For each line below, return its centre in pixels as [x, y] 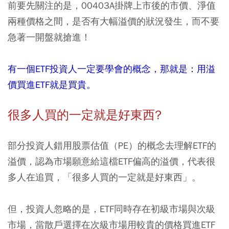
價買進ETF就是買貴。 [52, 85]
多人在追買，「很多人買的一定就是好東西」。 [104, 177]
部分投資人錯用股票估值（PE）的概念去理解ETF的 [112, 145]
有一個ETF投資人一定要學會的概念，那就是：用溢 [111, 69]
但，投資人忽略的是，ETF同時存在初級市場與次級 [111, 209]
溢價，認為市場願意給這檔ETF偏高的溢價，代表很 [111, 161]
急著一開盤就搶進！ [49, 37]
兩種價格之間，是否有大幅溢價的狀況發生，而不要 [113, 21]
